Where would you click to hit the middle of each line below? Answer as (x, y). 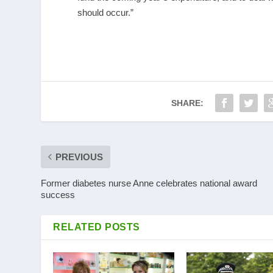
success (58, 194)
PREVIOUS (80, 157)
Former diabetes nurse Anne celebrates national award (149, 183)
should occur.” (106, 12)
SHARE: (188, 103)
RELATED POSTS (97, 227)
